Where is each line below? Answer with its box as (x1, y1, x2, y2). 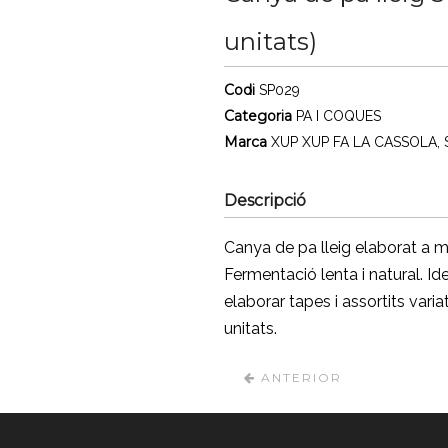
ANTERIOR (256, 370, 342, 385)
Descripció (224, 191, 306, 210)
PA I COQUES (296, 108, 381, 124)
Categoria (224, 107, 296, 125)
